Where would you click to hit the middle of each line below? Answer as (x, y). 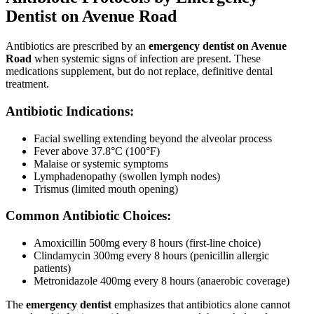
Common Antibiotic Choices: (88, 216)
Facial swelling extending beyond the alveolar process (153, 138)
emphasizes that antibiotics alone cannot (201, 305)
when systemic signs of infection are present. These (146, 59)
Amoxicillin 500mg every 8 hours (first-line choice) (147, 243)
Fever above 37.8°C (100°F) (97, 151)
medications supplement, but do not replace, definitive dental (139, 71)
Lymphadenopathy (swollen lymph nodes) (127, 176)
